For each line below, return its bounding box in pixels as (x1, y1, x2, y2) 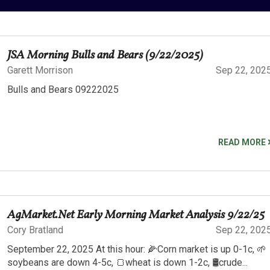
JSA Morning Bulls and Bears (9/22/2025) (7, 47, 203, 64)
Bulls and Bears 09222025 (7, 84, 119, 95)
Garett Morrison (7, 64, 73, 76)
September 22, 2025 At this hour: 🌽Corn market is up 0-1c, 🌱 (7, 243, 266, 255)
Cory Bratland (7, 224, 63, 236)
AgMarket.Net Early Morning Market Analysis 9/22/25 (7, 206, 265, 224)
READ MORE (218, 137, 268, 147)
